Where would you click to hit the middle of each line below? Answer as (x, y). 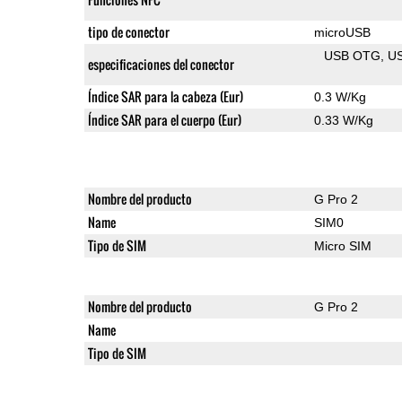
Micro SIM (342, 245)
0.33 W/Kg (343, 120)
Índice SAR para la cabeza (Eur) (165, 96)
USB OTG (353, 55)
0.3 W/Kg (340, 96)
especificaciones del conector (161, 64)
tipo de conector (128, 31)
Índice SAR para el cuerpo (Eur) (192, 119)
